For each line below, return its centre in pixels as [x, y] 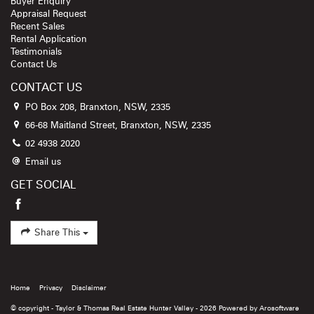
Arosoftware [279, 309]
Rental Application [49, 40]
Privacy [51, 288]
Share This [57, 233]
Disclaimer [89, 288]
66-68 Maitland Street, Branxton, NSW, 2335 [116, 126]
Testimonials [36, 53]
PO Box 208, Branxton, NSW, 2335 [96, 108]
